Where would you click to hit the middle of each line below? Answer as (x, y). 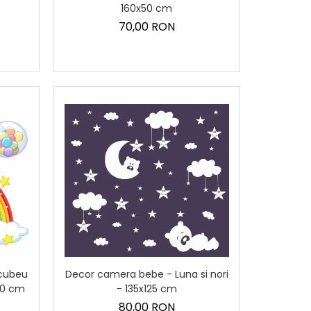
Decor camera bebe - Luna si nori (146, 275)
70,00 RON (146, 26)
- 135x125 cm (146, 289)
